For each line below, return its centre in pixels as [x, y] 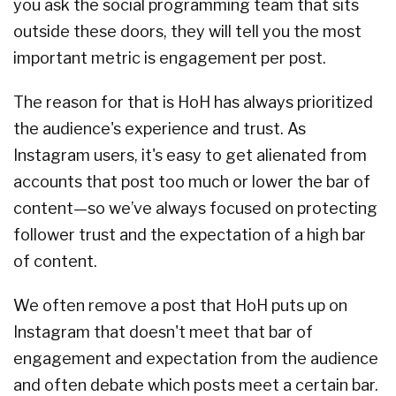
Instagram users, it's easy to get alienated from [190, 156]
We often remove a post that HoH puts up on [180, 306]
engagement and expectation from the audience [196, 359]
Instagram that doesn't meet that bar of [163, 332]
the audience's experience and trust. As [160, 129]
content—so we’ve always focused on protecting [195, 209]
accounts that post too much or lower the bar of [192, 182]
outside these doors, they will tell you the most [187, 32]
